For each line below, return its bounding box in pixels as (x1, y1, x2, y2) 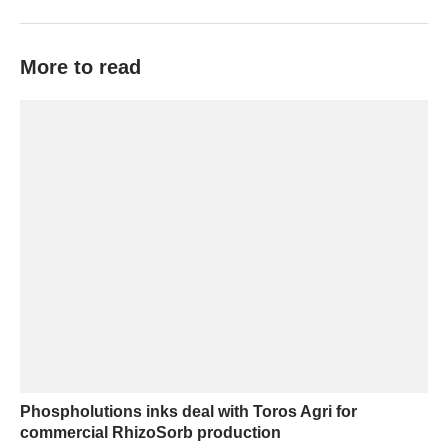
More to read (20, 56, 141, 79)
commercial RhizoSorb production (20, 424, 281, 442)
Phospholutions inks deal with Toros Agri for (20, 403, 357, 421)
